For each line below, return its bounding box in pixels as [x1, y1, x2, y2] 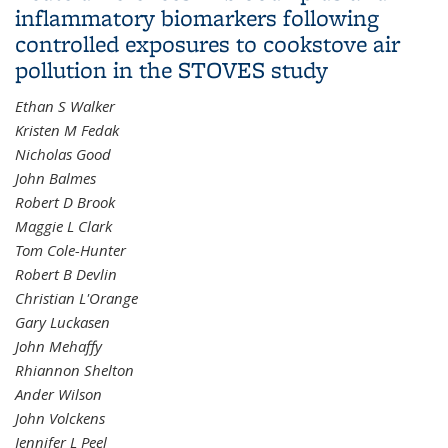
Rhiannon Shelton [15, 360, 134, 380]
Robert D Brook [15, 192, 115, 212]
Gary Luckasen [15, 312, 110, 332]
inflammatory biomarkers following [15, 2, 379, 33]
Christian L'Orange [15, 288, 138, 308]
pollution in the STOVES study [15, 54, 328, 85]
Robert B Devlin [15, 264, 117, 284]
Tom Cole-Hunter [15, 240, 126, 260]
